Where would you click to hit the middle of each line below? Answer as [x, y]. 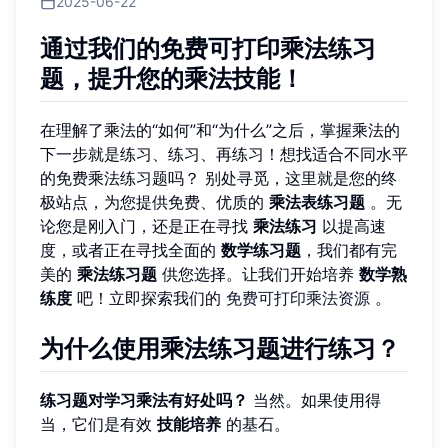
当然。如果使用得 [314, 399]
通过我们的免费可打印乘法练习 [208, 48]
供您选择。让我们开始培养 [258, 273]
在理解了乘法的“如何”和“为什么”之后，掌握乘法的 [220, 129]
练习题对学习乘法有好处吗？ [144, 399]
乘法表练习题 [317, 201]
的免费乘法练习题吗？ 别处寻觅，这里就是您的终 [218, 177]
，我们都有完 [349, 249]
